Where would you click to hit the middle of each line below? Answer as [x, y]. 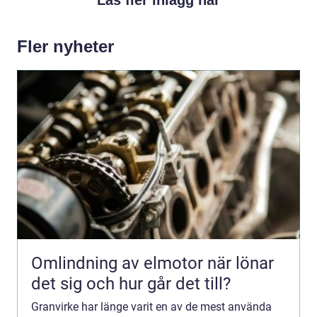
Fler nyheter [65, 46]
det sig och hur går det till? [131, 283]
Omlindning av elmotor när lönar [119, 263]
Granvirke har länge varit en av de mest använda [151, 306]
